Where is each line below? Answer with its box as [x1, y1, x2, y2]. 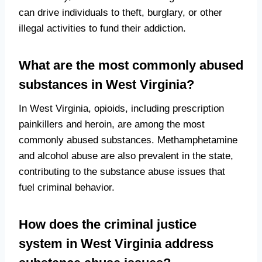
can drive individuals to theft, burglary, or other [19, 7, 222, 19]
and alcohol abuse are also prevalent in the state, [19, 150, 233, 162]
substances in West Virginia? [19, 77, 194, 92]
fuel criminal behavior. [19, 182, 115, 194]
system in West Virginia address [19, 236, 213, 251]
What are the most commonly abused [19, 58, 243, 73]
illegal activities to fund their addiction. [19, 23, 186, 35]
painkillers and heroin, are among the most [19, 119, 205, 130]
